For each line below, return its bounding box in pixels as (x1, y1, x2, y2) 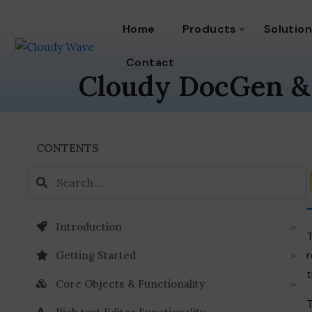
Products (182, 22, 237, 36)
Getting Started (56, 248, 136, 262)
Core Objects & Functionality (56, 276, 205, 290)
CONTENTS (36, 141, 99, 155)
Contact (125, 55, 175, 70)
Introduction (56, 219, 122, 233)
